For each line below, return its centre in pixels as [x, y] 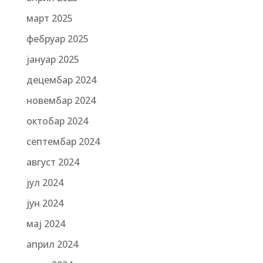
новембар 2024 [61, 100]
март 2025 [49, 18]
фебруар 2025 [57, 39]
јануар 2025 [53, 59]
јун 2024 [45, 203]
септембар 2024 [63, 141]
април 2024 [52, 244]
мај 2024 [45, 224]
